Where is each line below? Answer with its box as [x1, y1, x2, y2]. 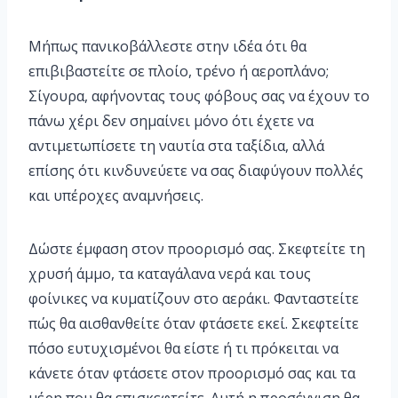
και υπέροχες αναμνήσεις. [28, 186, 203, 206]
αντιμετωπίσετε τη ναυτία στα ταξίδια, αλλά [28, 136, 324, 156]
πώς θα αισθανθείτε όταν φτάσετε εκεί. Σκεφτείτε [28, 314, 359, 334]
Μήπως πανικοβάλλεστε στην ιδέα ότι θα [28, 36, 306, 57]
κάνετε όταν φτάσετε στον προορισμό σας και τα [28, 363, 355, 384]
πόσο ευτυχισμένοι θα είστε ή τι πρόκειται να [28, 338, 338, 359]
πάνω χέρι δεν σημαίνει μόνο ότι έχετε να [28, 111, 314, 131]
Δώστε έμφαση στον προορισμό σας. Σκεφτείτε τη [28, 239, 365, 259]
